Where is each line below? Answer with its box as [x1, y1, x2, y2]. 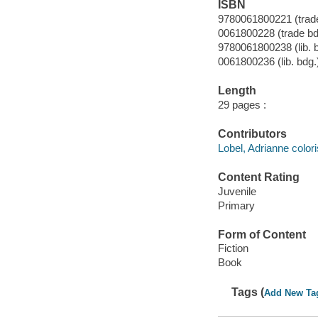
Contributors [217, 128, 287, 141]
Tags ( [231, 285, 265, 298]
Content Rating [217, 171, 300, 184]
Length [217, 84, 256, 97]
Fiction [217, 242, 248, 255]
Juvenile [217, 185, 256, 197]
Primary [217, 199, 255, 212]
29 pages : [217, 98, 266, 111]
